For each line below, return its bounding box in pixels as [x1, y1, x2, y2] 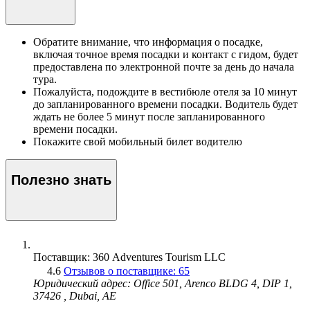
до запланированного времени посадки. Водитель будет [33, 98, 298, 110]
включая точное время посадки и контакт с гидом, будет [33, 48, 298, 60]
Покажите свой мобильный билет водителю [33, 135, 242, 147]
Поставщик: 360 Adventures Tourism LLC [33, 251, 226, 264]
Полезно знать [11, 172, 111, 188]
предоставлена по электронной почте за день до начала [33, 60, 294, 73]
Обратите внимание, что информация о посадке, [33, 35, 263, 48]
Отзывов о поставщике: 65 [64, 265, 190, 277]
